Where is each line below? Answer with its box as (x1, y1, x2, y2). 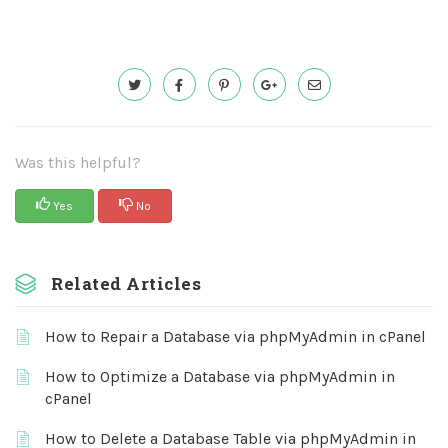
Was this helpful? (15, 152, 141, 172)
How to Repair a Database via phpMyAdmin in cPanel (45, 326, 426, 346)
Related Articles (51, 271, 201, 295)
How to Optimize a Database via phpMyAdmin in (45, 366, 395, 386)
